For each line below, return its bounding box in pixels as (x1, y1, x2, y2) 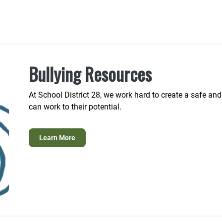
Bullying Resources (29, 60, 152, 87)
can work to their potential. (29, 101, 123, 112)
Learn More (39, 133, 75, 143)
